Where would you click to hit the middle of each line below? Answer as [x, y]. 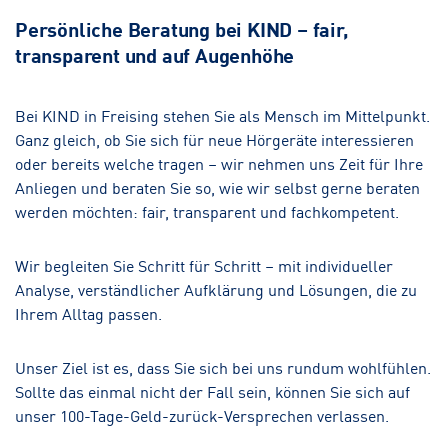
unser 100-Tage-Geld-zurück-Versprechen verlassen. [202, 414]
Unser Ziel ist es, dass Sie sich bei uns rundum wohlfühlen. [223, 366]
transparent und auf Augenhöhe [155, 54]
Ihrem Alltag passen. [88, 312]
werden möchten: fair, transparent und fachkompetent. [207, 210]
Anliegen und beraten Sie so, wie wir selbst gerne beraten [217, 186]
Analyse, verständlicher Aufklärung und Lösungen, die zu [216, 288]
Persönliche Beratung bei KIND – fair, [182, 28]
